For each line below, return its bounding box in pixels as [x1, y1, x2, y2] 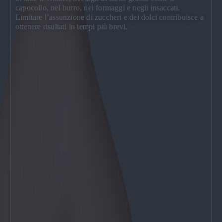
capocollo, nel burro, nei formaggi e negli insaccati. [15, 3, 180, 12]
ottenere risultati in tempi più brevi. [15, 22, 128, 31]
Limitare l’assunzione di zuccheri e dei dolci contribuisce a [15, 13, 204, 21]
